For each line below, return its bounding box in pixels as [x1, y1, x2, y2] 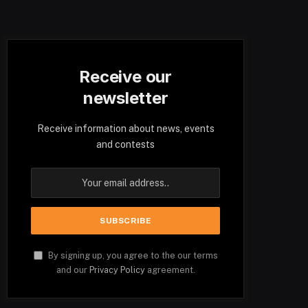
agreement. [144, 264, 195, 275]
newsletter [82, 87, 168, 108]
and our [56, 264, 89, 275]
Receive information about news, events [36, 122, 214, 134]
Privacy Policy [89, 264, 145, 275]
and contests [96, 138, 155, 150]
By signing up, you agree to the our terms [45, 250, 218, 261]
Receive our [79, 66, 172, 87]
